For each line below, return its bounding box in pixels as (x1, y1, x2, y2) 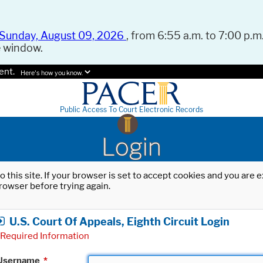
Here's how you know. (21, 69, 83, 77)
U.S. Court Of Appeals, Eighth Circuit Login (9, 215, 230, 228)
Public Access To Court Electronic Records (60, 105, 203, 114)
